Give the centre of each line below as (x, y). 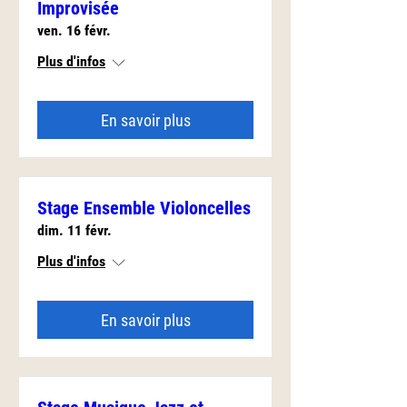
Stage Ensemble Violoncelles (144, 208)
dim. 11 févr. (74, 230)
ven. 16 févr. (74, 30)
